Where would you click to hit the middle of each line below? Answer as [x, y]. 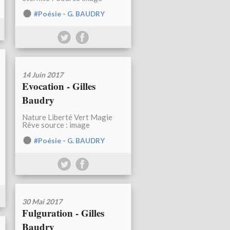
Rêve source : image [56, 125]
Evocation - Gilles [59, 86]
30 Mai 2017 [42, 202]
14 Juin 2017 [43, 75]
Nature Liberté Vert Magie [67, 117]
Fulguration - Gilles [63, 213]
